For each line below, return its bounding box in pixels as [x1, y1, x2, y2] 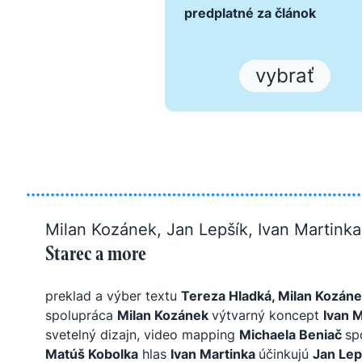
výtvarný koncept [212, 307, 323, 323]
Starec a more [45, 241, 146, 266]
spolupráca [45, 307, 117, 323]
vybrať [255, 64, 314, 87]
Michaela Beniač [239, 326, 345, 343]
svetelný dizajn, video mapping [45, 326, 239, 343]
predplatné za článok [184, 5, 316, 21]
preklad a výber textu [45, 288, 181, 304]
